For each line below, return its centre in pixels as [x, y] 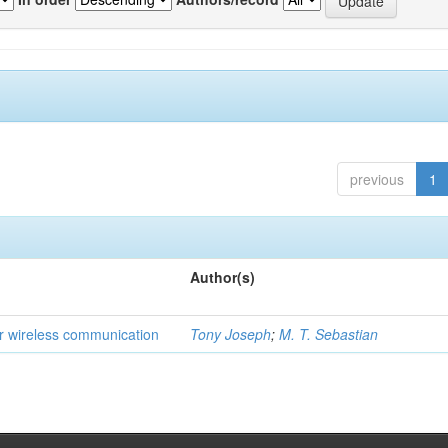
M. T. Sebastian [329, 334]
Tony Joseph [231, 334]
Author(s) [223, 277]
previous [376, 179]
